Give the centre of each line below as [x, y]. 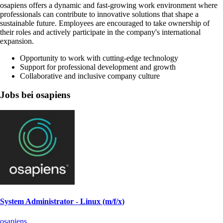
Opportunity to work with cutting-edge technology [99, 58]
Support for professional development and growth [98, 67]
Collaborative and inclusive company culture [90, 76]
